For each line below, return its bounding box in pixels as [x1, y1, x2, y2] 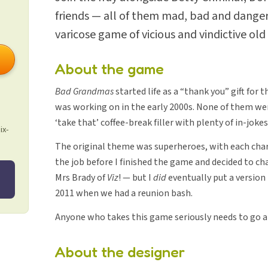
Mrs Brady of [55, 171, 107, 184]
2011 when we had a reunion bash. [55, 187, 193, 200]
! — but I [118, 171, 153, 184]
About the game [55, 60, 164, 78]
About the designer [55, 243, 185, 261]
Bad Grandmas [55, 85, 114, 98]
